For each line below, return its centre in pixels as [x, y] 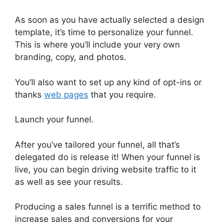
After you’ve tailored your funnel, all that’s [97, 144]
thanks [29, 94]
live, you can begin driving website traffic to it [106, 169]
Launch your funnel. [54, 120]
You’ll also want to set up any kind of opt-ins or [108, 82]
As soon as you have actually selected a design [110, 20]
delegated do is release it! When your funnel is [108, 157]
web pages [66, 94]
